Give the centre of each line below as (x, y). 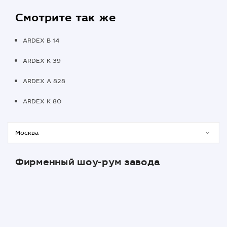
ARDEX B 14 (41, 41)
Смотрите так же (66, 18)
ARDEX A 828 (44, 81)
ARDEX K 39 (42, 61)
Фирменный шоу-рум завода (88, 162)
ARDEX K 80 (42, 102)
